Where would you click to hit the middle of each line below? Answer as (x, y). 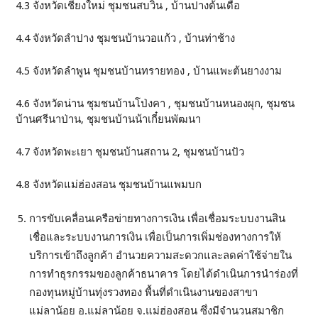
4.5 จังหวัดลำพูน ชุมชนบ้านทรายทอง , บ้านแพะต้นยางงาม (149, 71)
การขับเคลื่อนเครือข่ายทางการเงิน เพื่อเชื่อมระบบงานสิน (158, 219)
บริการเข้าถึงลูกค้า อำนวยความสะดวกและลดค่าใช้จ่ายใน (161, 256)
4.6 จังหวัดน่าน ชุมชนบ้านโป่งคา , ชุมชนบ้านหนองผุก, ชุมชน (155, 104)
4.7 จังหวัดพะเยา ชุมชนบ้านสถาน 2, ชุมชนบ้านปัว (130, 152)
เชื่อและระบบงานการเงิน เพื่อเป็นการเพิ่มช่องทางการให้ (155, 237)
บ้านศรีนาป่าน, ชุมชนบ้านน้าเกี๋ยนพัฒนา (109, 120)
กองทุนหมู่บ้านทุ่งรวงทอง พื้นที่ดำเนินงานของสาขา (144, 293)
